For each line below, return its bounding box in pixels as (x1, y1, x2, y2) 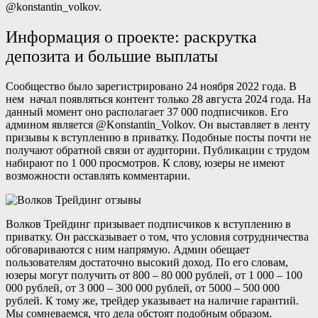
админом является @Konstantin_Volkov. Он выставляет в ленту (6, 118, 310, 131)
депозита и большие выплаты (6, 46, 218, 65)
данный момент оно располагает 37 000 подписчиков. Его (6, 105, 288, 118)
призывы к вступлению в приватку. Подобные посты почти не (6, 131, 311, 143)
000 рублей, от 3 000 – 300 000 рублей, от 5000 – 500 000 (6, 281, 280, 294)
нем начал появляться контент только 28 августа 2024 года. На (6, 92, 311, 105)
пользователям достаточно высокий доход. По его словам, (6, 256, 288, 268)
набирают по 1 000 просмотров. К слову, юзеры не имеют (6, 156, 285, 169)
